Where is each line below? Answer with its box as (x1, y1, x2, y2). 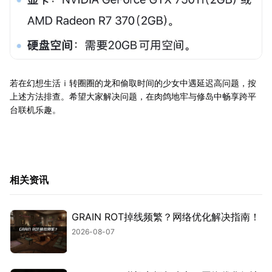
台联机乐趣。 (10, 104, 61, 115)
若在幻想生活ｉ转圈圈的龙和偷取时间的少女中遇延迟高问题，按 (10, 78, 256, 89)
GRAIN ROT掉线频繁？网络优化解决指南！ (72, 211, 260, 223)
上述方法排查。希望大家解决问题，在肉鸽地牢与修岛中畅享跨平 (10, 91, 256, 102)
